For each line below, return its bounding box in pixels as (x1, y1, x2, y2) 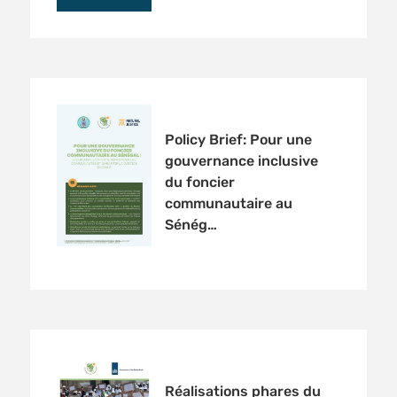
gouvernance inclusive (164, 152, 318, 170)
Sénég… (164, 216, 217, 234)
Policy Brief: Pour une (164, 131, 312, 149)
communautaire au (164, 195, 292, 213)
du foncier (164, 174, 235, 191)
